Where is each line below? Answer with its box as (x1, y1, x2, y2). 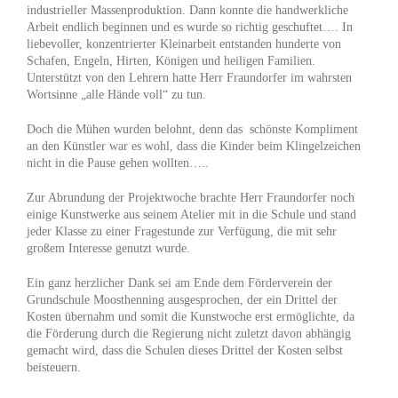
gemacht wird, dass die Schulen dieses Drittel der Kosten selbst (27, 344, 343, 358)
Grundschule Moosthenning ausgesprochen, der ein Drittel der (27, 293, 338, 307)
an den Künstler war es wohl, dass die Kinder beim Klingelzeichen (27, 139, 361, 154)
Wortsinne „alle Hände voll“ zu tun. (27, 88, 206, 102)
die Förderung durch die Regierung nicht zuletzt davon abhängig (27, 327, 351, 341)
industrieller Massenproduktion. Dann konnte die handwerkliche (27, 4, 348, 18)
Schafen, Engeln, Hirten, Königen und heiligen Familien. (27, 54, 315, 68)
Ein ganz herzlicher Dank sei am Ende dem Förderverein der (27, 276, 332, 291)
